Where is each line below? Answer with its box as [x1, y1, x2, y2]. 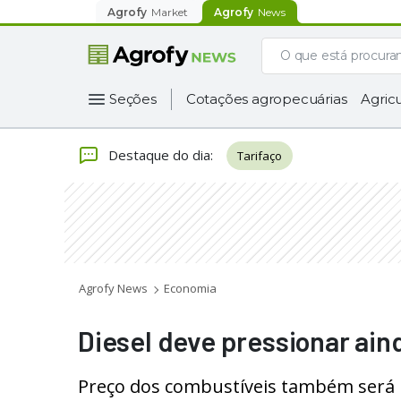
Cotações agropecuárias [185, 90, 347, 107]
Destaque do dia [108, 145, 210, 164]
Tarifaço [237, 148, 282, 164]
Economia [164, 280, 217, 296]
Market [151, 4, 188, 19]
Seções [109, 90, 157, 107]
